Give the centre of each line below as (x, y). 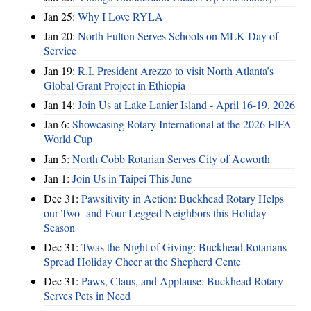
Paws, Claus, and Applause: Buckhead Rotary (182, 281)
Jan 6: (58, 124)
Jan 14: (61, 105)
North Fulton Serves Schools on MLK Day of (178, 36)
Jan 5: (58, 158)
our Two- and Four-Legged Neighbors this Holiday (155, 212)
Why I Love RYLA (120, 16)
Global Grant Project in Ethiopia (115, 85)
